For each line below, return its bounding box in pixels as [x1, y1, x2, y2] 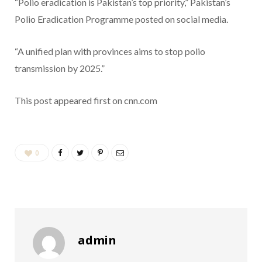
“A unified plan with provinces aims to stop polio [15, 45, 205, 57]
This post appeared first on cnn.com [15, 94, 157, 106]
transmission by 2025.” [15, 62, 105, 74]
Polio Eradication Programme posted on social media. [15, 13, 228, 25]
